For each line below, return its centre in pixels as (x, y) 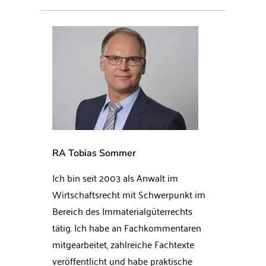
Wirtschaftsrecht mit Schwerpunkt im (129, 194)
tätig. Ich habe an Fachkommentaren (127, 228)
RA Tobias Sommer (94, 153)
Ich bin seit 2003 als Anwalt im (115, 178)
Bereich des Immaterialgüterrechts (122, 211)
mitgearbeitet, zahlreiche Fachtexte (123, 244)
